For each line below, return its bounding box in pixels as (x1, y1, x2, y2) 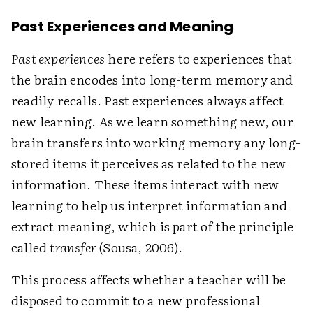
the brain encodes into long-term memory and (11, 70, 293, 89)
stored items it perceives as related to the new (11, 154, 286, 173)
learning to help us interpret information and (11, 196, 288, 214)
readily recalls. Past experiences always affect (11, 91, 284, 110)
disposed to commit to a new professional (11, 291, 261, 310)
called (11, 238, 50, 256)
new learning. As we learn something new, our (11, 112, 293, 131)
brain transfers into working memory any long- (11, 133, 301, 152)
